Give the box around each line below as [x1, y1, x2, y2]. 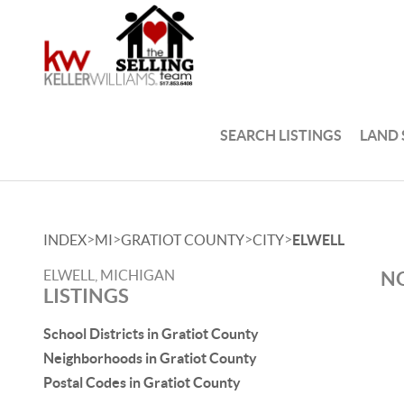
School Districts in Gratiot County [43, 326, 259, 342]
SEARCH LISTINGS [220, 126, 343, 143]
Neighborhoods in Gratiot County [43, 350, 257, 366]
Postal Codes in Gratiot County [43, 374, 241, 390]
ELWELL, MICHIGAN [43, 267, 175, 283]
